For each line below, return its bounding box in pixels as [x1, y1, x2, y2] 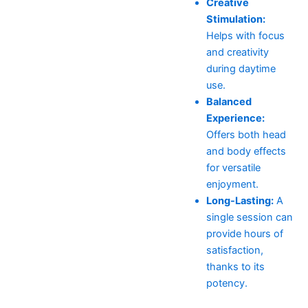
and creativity [206, 46, 269, 59]
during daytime [206, 63, 276, 76]
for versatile [206, 162, 261, 175]
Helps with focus [206, 30, 285, 43]
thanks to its [206, 261, 265, 274]
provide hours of [206, 228, 283, 241]
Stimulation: [206, 13, 265, 26]
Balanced [206, 96, 252, 109]
